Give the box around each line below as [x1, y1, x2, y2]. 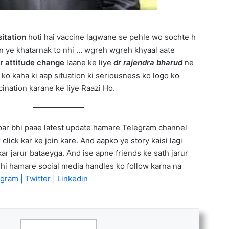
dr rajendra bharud [111, 58, 185, 68]
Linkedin [55, 174, 88, 184]
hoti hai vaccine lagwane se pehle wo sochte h [28, 32, 196, 42]
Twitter [25, 174, 53, 184]
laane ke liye [64, 58, 111, 68]
